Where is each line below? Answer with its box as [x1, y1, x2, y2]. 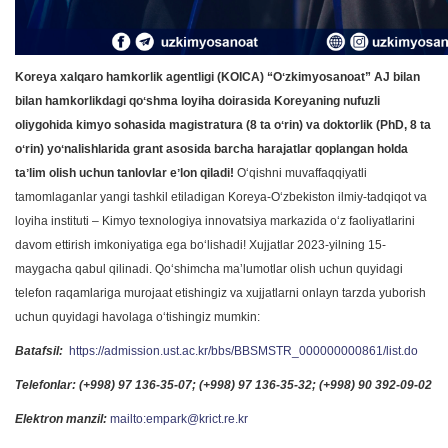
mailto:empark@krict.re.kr [110, 412, 248, 426]
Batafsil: [15, 344, 63, 358]
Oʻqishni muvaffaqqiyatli [237, 166, 367, 180]
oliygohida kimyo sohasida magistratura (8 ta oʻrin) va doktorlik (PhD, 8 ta [15, 118, 431, 132]
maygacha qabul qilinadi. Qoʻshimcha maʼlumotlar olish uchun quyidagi [15, 262, 403, 276]
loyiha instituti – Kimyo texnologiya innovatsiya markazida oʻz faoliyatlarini [15, 214, 415, 228]
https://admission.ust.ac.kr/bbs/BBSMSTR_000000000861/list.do [69, 344, 418, 358]
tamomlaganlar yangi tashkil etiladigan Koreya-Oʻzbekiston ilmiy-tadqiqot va [15, 190, 427, 204]
